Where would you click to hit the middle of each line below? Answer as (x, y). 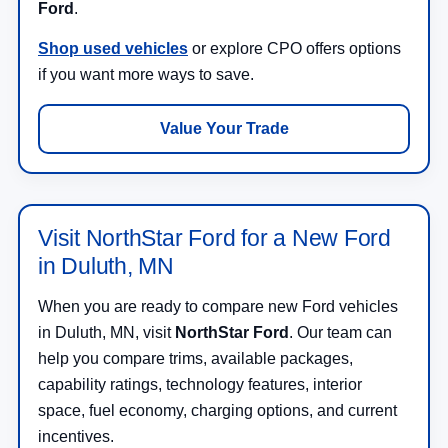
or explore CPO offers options (294, 48)
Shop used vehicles (113, 48)
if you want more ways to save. (146, 74)
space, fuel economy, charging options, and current (217, 410)
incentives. (76, 436)
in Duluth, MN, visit (106, 332)
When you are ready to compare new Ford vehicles (218, 306)
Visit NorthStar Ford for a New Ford (214, 237)
